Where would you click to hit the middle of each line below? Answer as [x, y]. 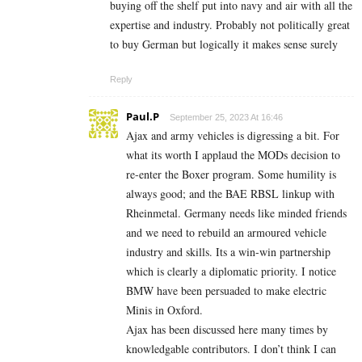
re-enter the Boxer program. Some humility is [231, 174]
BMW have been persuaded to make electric [226, 290]
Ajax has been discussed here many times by [227, 329]
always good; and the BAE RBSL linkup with [230, 193]
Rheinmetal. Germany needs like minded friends [236, 213]
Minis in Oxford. [164, 309]
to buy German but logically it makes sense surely [224, 44]
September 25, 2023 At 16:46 [226, 117]
